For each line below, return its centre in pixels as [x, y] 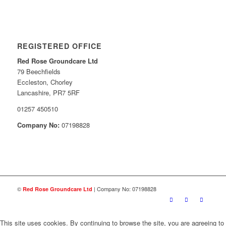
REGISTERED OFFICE [59, 46]
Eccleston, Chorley [45, 82]
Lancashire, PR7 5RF [48, 92]
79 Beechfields [39, 71]
